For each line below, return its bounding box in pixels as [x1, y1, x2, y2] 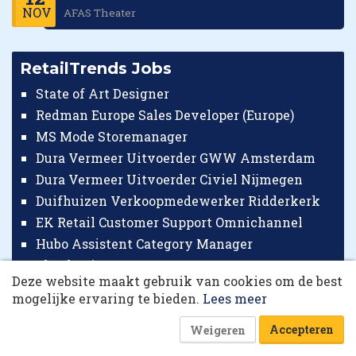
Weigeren [190, 323, 246, 338]
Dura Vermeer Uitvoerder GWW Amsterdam [36, 149, 315, 166]
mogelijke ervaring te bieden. [12, 290, 203, 307]
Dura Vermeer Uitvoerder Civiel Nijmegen [36, 170, 303, 188]
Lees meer [203, 290, 267, 307]
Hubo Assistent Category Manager [36, 234, 253, 252]
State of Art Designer [36, 84, 169, 102]
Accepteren [269, 322, 334, 337]
